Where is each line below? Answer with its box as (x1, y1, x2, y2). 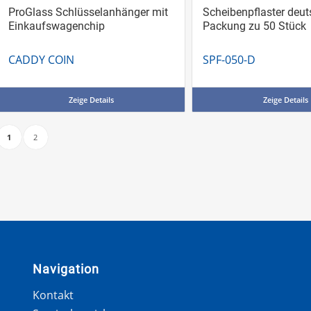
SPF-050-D (202, 51, 255, 67)
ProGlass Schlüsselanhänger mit (8, 5, 168, 19)
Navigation (32, 262, 99, 276)
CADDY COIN (8, 51, 74, 67)
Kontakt (32, 287, 74, 303)
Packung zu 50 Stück (202, 19, 306, 33)
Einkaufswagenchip (8, 19, 105, 33)
